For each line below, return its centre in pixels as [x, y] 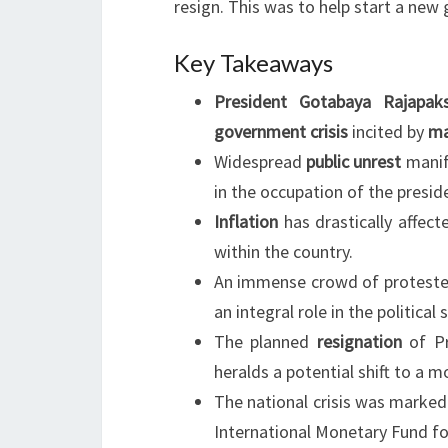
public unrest [354, 161]
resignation [359, 341]
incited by [388, 131]
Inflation [246, 221]
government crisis [281, 131]
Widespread [260, 161]
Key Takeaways [253, 62]
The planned [265, 341]
